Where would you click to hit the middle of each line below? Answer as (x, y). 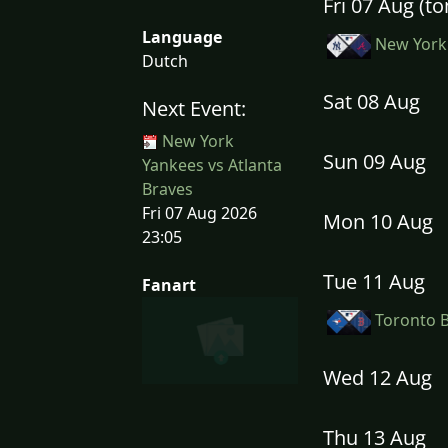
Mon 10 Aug (378, 222)
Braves (167, 188)
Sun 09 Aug (374, 162)
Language (182, 36)
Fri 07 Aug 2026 (199, 212)
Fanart (169, 284)
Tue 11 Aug (374, 282)
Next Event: (194, 108)
